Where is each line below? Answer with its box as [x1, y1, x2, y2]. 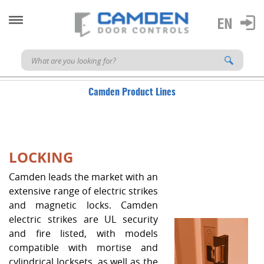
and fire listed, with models [9, 227, 158, 240]
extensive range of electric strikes [9, 184, 158, 197]
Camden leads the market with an [9, 170, 158, 183]
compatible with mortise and [9, 241, 158, 254]
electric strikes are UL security [9, 213, 158, 226]
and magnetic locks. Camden [9, 199, 158, 212]
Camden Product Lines [88, 88, 176, 97]
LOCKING [9, 147, 73, 167]
